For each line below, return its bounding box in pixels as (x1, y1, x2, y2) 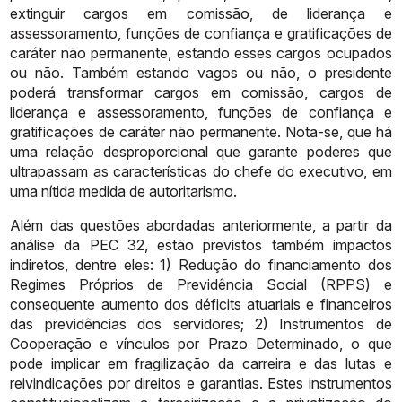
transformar (66, 83, 143, 101)
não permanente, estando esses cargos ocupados (60, 43, 392, 62)
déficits (194, 294, 241, 313)
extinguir (10, 4, 66, 22)
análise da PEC (10, 235, 118, 254)
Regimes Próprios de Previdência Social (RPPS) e (10, 275, 392, 293)
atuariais (246, 294, 301, 313)
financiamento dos (268, 255, 392, 274)
